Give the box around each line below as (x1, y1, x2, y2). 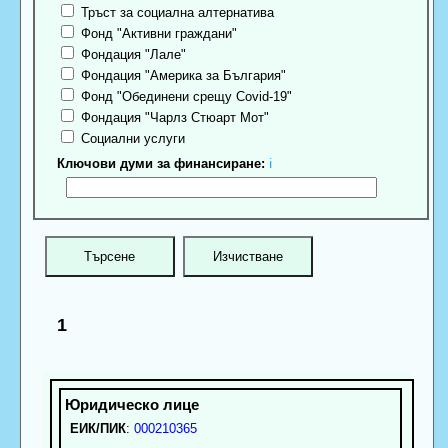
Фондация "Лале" (77, 47, 187, 63)
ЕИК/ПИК (69, 420, 126, 436)
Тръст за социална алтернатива (77, 5, 275, 21)
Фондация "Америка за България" (77, 68, 287, 84)
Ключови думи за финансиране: (57, 156, 266, 172)
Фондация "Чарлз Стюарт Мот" (77, 110, 270, 126)
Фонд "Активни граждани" (77, 26, 238, 42)
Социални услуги (77, 131, 186, 147)
